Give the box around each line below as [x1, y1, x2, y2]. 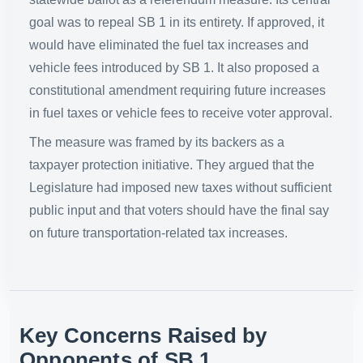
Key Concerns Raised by [19, 324, 267, 348]
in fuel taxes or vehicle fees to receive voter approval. [29, 106, 332, 121]
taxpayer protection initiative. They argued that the [29, 158, 314, 173]
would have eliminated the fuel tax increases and [29, 38, 309, 53]
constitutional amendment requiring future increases [29, 83, 326, 98]
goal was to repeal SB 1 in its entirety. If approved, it [29, 15, 324, 30]
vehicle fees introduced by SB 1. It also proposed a [29, 61, 319, 75]
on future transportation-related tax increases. [29, 226, 288, 241]
